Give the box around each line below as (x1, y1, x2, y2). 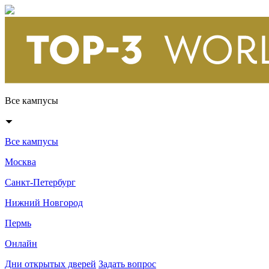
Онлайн (5, 238, 37, 249)
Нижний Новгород (5, 198, 83, 208)
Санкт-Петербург (5, 177, 76, 188)
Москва (5, 157, 36, 168)
